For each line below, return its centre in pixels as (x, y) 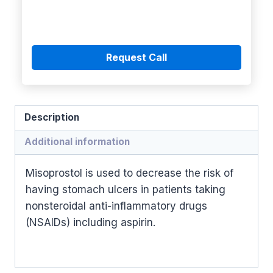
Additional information (77, 142)
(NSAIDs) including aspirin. (90, 223)
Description (52, 118)
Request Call (136, 57)
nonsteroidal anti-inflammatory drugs (116, 206)
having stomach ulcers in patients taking (126, 190)
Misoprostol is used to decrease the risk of (129, 173)
